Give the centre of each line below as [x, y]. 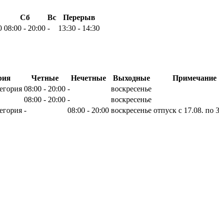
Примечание [194, 78]
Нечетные [88, 78]
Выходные [131, 78]
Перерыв [79, 18]
